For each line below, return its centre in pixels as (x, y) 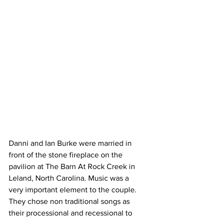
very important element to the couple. (75, 189)
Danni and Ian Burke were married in (71, 143)
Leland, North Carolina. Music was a (70, 178)
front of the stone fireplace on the (67, 155)
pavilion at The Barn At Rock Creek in (73, 166)
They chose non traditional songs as (70, 201)
